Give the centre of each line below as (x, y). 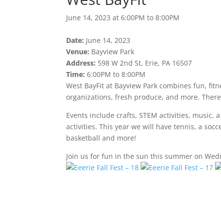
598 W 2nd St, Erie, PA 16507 (144, 63)
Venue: (78, 51)
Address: (81, 63)
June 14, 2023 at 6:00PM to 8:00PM (123, 17)
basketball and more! (101, 138)
